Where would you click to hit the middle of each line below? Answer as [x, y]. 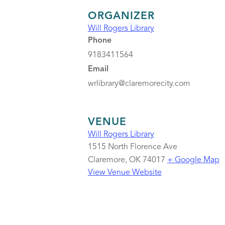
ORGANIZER [121, 16]
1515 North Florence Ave [132, 147]
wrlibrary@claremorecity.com [139, 84]
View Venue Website [125, 173]
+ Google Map [193, 160]
